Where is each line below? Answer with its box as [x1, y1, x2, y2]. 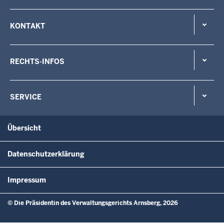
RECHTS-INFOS [10, 56, 64, 66]
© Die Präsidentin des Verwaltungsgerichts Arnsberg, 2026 [7, 198, 178, 207]
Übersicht [7, 123, 41, 132]
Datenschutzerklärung [7, 149, 84, 158]
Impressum [7, 175, 46, 184]
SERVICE [10, 92, 41, 101]
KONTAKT [10, 21, 45, 30]
